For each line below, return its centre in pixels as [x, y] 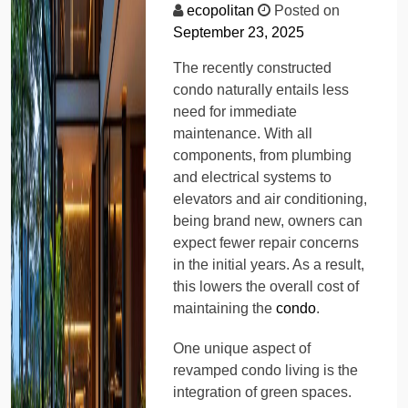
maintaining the [225, 308]
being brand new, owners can [268, 220]
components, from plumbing [263, 155]
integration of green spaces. [263, 392]
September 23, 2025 [239, 32]
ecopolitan [221, 10]
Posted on [306, 10]
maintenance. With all [243, 133]
